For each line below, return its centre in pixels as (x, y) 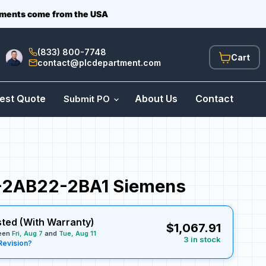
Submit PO (88, 99)
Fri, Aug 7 (27, 234)
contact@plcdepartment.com (99, 62)
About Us (156, 98)
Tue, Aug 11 (77, 234)
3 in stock (202, 239)
